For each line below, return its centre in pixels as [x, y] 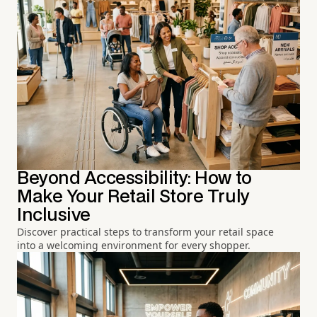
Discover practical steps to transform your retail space [145, 232]
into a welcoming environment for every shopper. [134, 246]
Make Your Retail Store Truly [133, 197]
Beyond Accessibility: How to [134, 179]
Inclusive [54, 216]
